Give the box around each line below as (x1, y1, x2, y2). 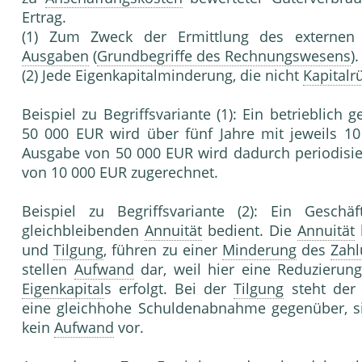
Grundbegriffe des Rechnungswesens (97, 46, 351, 66)
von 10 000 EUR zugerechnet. (22, 162, 218, 183)
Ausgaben (22, 46, 89, 66)
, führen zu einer (103, 240, 222, 260)
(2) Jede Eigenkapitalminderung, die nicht (22, 65, 303, 86)
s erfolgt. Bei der (104, 279, 234, 299)
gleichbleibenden (22, 221, 145, 241)
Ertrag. (22, 7, 66, 27)
